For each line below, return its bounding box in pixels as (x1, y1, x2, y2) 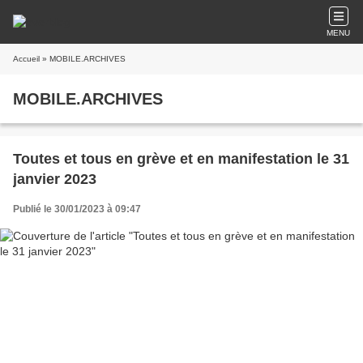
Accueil (13, 54, 40, 63)
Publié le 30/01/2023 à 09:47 (13, 203, 141, 215)
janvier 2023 (13, 171, 96, 187)
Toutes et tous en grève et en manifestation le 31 (13, 151, 349, 167)
